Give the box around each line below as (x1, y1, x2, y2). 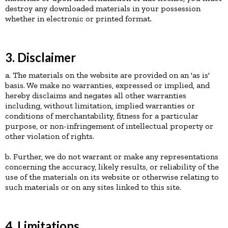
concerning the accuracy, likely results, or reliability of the (5, 162, 219, 172)
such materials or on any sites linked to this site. (5, 182, 181, 192)
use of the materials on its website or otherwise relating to (5, 172, 219, 182)
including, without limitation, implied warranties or (5, 101, 195, 110)
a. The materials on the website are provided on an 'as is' (5, 70, 210, 80)
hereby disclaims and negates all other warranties (5, 91, 186, 100)
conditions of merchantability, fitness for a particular (5, 111, 198, 121)
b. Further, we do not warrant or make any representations (5, 152, 218, 161)
